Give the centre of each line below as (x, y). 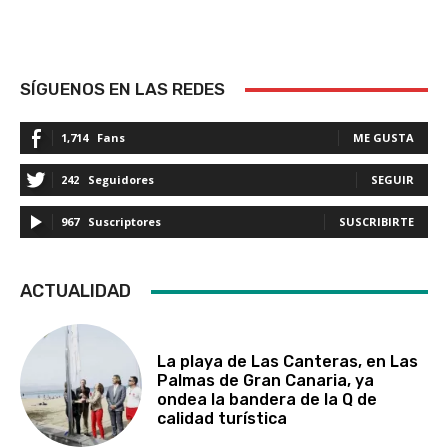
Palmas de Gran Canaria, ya (266, 380)
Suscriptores (124, 222)
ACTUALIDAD (75, 291)
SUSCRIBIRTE (376, 222)
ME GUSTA (383, 138)
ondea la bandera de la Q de (267, 399)
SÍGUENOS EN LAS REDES (122, 89)
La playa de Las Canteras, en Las (288, 361)
